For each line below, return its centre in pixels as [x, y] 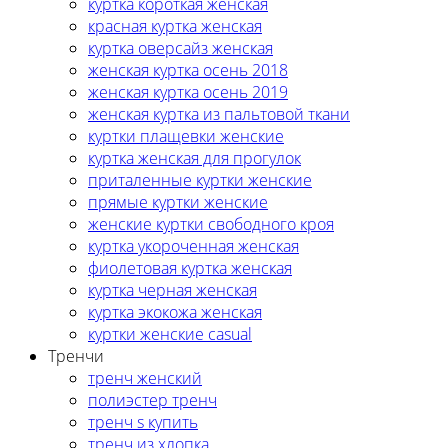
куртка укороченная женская [193, 245]
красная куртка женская [175, 25]
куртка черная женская [172, 289]
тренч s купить [143, 421]
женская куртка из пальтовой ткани [219, 113]
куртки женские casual [170, 333]
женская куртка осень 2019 [188, 91]
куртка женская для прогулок [194, 157]
